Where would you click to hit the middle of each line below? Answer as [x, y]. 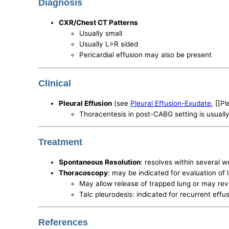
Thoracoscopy [84, 173]
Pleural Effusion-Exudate [171, 103]
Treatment [61, 142]
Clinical [55, 83]
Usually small [101, 33]
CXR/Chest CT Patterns [99, 23]
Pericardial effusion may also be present [146, 55]
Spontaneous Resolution [100, 162]
